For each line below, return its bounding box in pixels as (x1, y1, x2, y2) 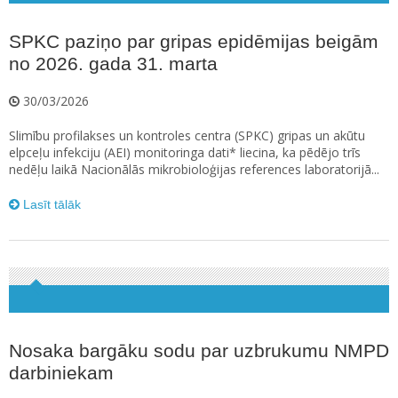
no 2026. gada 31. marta (9, 53, 218, 75)
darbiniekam (9, 362, 114, 384)
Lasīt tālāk (20, 197, 81, 212)
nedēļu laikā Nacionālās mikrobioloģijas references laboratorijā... (9, 161, 379, 179)
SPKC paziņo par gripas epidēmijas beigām (9, 31, 378, 52)
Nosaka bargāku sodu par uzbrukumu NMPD (9, 340, 389, 362)
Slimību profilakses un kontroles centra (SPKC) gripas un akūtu (9, 127, 365, 145)
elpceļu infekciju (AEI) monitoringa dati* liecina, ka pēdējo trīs (9, 144, 361, 162)
